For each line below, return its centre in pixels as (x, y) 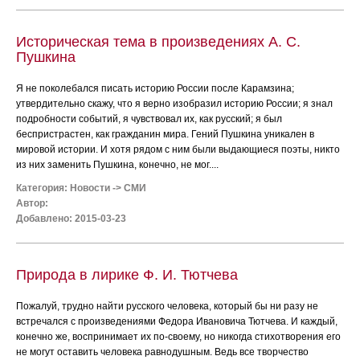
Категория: (43, 188)
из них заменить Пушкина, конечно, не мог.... (117, 165)
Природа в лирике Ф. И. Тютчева (127, 275)
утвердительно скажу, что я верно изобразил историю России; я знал (174, 104)
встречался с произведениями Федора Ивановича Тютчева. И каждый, (177, 321)
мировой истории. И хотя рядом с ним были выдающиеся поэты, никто (178, 149)
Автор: (32, 203)
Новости (90, 188)
